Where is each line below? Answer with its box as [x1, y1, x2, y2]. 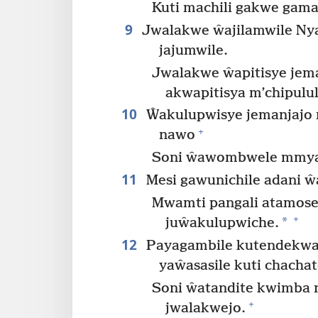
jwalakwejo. [165, 300, 246, 317]
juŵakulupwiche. [165, 215, 280, 232]
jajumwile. [158, 42, 228, 59]
